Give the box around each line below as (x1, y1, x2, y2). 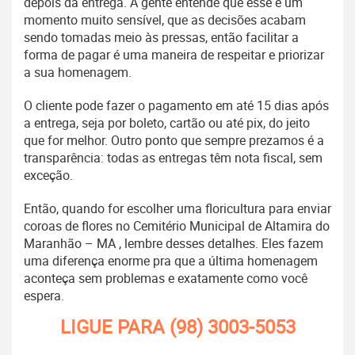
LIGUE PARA (59, 314, 170, 340)
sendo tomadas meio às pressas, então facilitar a (24, 29, 299, 47)
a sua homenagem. (24, 63, 132, 82)
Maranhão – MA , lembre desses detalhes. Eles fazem (24, 235, 323, 253)
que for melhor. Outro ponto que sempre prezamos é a (24, 132, 324, 150)
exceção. (24, 166, 73, 185)
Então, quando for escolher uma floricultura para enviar (24, 200, 331, 218)
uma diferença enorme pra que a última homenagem (24, 252, 318, 270)
